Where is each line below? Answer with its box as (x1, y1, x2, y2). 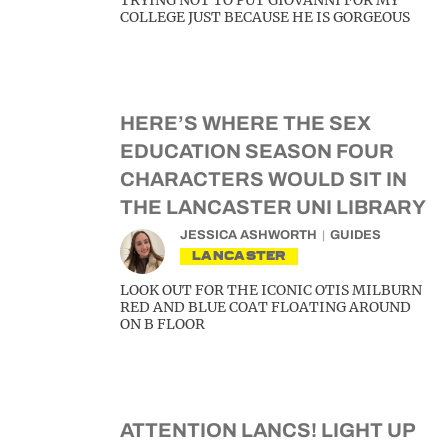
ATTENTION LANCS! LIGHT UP (120, 419, 415, 441)
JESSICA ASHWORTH (180, 228, 317, 242)
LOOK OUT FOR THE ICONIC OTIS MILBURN (120, 281, 422, 299)
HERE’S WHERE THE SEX (120, 112, 371, 134)
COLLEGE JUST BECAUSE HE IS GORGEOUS (120, 8, 410, 26)
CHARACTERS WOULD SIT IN (120, 168, 407, 190)
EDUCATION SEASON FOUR (120, 140, 394, 162)
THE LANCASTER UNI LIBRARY (120, 196, 426, 218)
